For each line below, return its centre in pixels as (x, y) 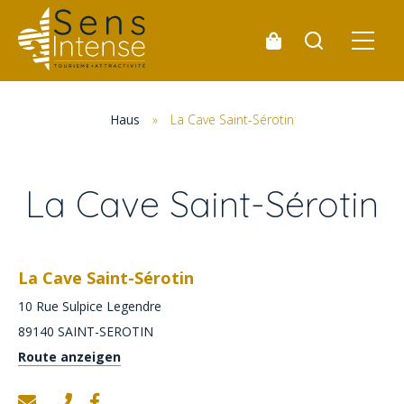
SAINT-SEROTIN (106, 331)
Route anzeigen (69, 357)
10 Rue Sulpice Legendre (90, 306)
